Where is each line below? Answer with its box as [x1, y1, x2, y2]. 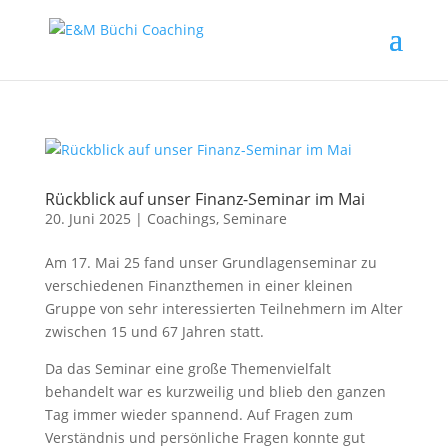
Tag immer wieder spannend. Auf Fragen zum [44, 405, 353, 424]
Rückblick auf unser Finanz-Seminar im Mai [44, 188, 365, 210]
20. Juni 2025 [44, 209, 131, 228]
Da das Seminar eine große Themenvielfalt [44, 359, 331, 378]
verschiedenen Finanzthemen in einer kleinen [44, 276, 353, 295]
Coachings [146, 209, 216, 228]
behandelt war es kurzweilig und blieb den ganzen [44, 382, 386, 401]
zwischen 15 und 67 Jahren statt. [44, 322, 264, 341]
